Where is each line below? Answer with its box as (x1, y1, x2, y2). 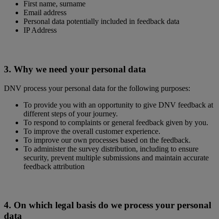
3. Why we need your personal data (4, 64, 146, 74)
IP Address (23, 26, 57, 35)
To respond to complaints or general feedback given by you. (23, 118, 210, 127)
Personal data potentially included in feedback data (23, 17, 179, 26)
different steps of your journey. (23, 109, 122, 118)
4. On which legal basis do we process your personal (4, 199, 211, 210)
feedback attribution (23, 162, 85, 171)
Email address (23, 8, 66, 17)
